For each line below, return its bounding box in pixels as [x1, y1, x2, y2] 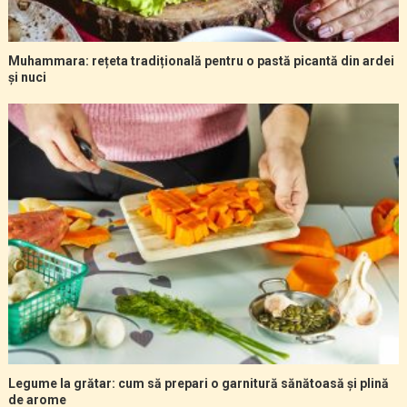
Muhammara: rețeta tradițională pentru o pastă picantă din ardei [7, 54, 394, 69]
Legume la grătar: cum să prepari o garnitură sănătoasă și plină [7, 375, 389, 391]
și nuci [7, 70, 46, 85]
